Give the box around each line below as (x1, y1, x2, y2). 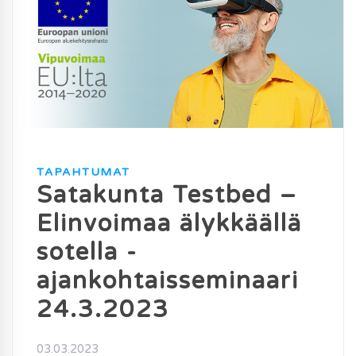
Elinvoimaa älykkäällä (37, 209, 302, 239)
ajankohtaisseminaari (37, 266, 299, 296)
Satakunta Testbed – (37, 180, 297, 211)
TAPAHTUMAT (37, 165, 130, 180)
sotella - (37, 238, 137, 268)
